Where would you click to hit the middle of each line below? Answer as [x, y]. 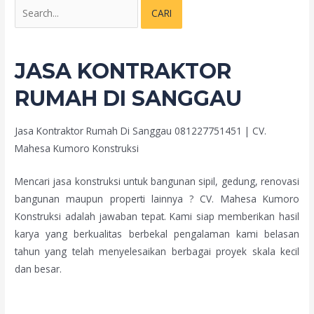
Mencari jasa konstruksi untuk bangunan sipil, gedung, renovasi [157, 181]
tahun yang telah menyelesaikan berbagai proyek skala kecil [157, 251]
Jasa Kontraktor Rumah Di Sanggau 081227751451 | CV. [141, 131]
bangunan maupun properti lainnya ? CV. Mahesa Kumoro [157, 198]
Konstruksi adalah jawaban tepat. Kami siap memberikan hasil [157, 216]
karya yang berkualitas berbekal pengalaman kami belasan [157, 233]
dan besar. [39, 268]
